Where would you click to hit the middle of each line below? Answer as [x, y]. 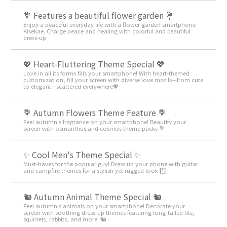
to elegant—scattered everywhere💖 [71, 86]
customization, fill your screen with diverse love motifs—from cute [113, 80]
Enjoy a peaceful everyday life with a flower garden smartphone [110, 25]
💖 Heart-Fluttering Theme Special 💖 [94, 64]
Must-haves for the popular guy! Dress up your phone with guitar [111, 164]
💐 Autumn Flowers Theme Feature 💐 [95, 113]
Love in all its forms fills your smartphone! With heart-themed [107, 73]
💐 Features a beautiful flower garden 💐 [99, 15]
